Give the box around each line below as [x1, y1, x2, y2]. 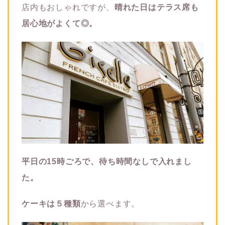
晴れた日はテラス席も [114, 3, 199, 12]
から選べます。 [80, 199, 140, 208]
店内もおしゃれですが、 [22, 3, 115, 12]
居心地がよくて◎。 [22, 19, 98, 28]
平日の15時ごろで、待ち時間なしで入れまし [22, 157, 192, 166]
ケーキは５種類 [22, 199, 81, 208]
